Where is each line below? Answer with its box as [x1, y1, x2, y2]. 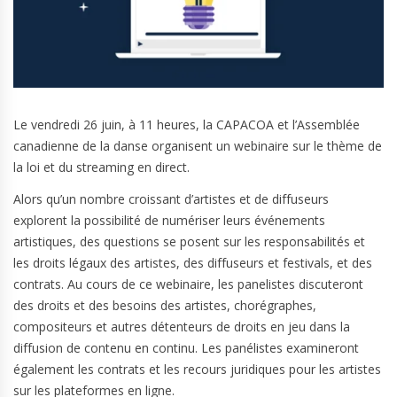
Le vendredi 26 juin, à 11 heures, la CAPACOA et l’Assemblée [13, 115, 360, 133]
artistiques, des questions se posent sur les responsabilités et [13, 232, 365, 250]
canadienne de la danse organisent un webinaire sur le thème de [13, 136, 382, 154]
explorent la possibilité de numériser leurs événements [13, 211, 325, 229]
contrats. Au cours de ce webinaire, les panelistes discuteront [13, 275, 363, 292]
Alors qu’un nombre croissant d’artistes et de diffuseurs [13, 190, 329, 207]
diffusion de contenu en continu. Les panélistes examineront [13, 339, 359, 356]
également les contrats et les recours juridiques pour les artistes [13, 360, 381, 378]
